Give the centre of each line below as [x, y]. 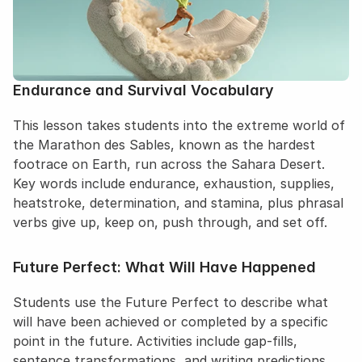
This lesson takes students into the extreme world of [179, 125]
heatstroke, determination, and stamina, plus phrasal [178, 203]
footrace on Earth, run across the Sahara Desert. [169, 164]
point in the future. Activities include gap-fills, [155, 341]
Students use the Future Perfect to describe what [170, 302]
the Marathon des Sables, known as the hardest [164, 145]
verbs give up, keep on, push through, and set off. [170, 222]
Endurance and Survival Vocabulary [143, 90]
